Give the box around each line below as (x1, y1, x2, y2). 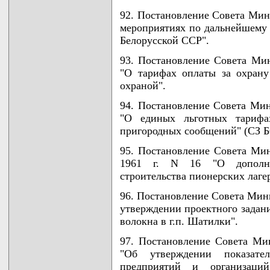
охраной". (120, 79, 166, 92)
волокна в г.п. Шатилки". (120, 215, 238, 227)
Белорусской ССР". (120, 34, 209, 46)
